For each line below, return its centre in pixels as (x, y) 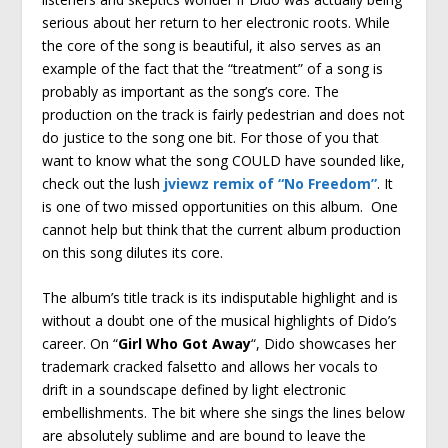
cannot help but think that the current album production (222, 229)
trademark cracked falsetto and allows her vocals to (210, 367)
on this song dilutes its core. (133, 252)
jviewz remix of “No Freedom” (271, 183)
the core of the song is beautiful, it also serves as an (212, 45)
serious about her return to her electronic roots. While (216, 22)
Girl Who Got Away (185, 344)
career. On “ (80, 344)
